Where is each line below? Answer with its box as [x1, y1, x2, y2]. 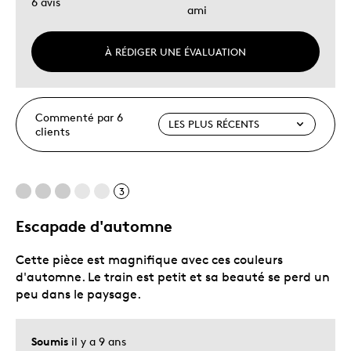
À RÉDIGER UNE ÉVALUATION [105, 45, 246, 58]
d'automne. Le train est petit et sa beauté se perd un [16, 269, 330, 284]
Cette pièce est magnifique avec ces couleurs [16, 251, 283, 267]
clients [35, 124, 70, 138]
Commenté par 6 [35, 110, 123, 124]
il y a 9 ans [71, 334, 126, 348]
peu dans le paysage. [16, 286, 141, 302]
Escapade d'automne [16, 215, 172, 236]
